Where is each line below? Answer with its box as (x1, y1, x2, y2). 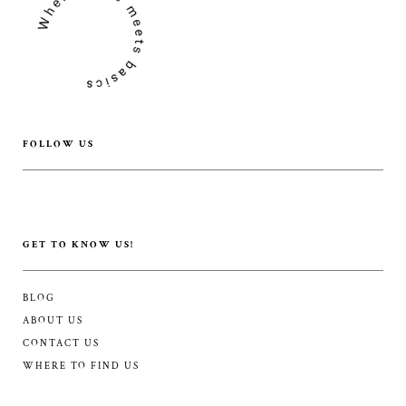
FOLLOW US (23, 138, 94, 151)
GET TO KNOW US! (23, 238, 134, 252)
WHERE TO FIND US (23, 360, 140, 373)
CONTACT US (23, 337, 100, 351)
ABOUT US (23, 314, 83, 328)
